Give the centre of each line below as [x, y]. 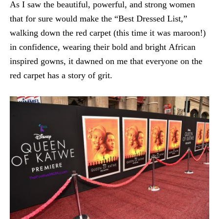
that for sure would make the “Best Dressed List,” [99, 18]
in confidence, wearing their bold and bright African [103, 47]
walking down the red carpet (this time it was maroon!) [108, 33]
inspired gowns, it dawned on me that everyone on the [106, 61]
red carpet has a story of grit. [61, 75]
